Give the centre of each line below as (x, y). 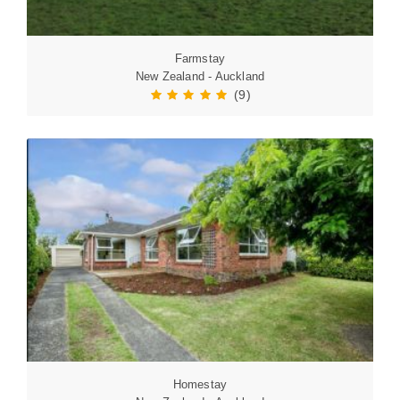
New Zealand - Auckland (200, 76)
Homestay (200, 384)
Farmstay (200, 58)
